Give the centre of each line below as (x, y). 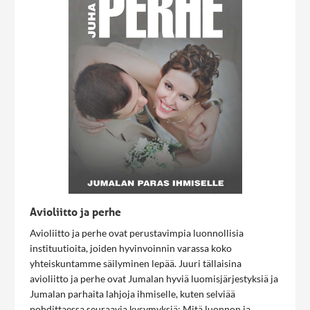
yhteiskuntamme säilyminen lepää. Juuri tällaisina (136, 263)
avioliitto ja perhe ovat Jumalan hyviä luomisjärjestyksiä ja (154, 279)
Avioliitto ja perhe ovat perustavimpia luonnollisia (137, 233)
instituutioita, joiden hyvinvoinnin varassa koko (131, 248)
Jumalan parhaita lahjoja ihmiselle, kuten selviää (133, 294)
